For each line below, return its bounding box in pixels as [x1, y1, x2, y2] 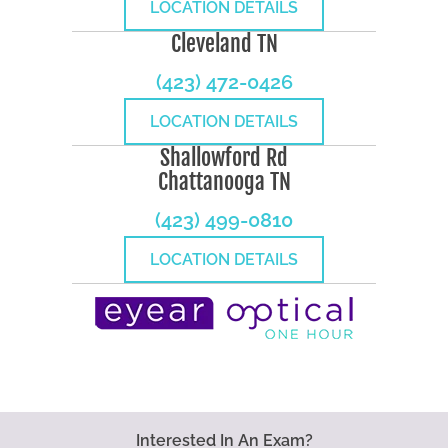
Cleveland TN [170, 30, 278, 58]
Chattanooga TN [157, 168, 291, 196]
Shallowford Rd [160, 144, 288, 172]
